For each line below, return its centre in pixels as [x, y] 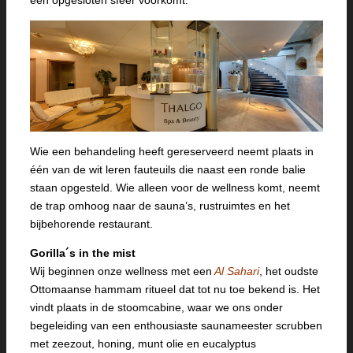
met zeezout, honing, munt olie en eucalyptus [143, 344]
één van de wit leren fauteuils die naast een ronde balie [168, 170]
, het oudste [289, 271]
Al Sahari [237, 271]
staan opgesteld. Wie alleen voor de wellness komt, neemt [175, 188]
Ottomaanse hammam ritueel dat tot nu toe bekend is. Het [175, 290]
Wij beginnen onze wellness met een [121, 271]
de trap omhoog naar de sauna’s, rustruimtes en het [160, 206]
